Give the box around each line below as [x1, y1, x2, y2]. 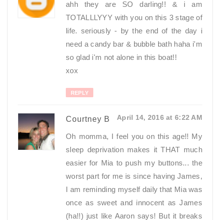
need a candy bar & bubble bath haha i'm [66, 40, 202, 48]
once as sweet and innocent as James [66, 198, 202, 207]
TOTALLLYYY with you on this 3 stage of [66, 13, 202, 22]
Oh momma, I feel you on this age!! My [66, 132, 202, 140]
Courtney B [66, 115, 110, 123]
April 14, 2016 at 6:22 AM [117, 113, 202, 121]
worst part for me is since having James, [66, 172, 202, 180]
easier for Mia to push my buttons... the [66, 159, 202, 167]
